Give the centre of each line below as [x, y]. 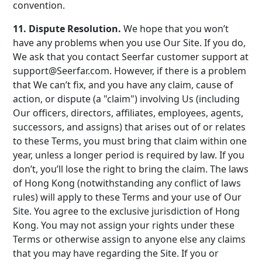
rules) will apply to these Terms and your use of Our [127, 197]
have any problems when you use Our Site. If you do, [130, 43]
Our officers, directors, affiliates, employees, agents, [128, 113]
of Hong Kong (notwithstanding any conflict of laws [127, 183]
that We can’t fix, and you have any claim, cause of [123, 85]
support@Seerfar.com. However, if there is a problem [130, 71]
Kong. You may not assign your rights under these [124, 225]
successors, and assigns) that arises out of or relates [130, 127]
